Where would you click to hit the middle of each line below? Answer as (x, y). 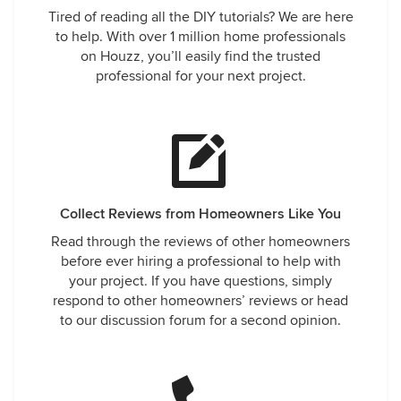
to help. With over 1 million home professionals (200, 37)
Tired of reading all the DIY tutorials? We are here (200, 17)
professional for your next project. (200, 76)
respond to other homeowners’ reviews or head (200, 301)
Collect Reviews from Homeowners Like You (200, 214)
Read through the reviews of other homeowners (200, 242)
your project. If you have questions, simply (200, 281)
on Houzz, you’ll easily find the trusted (200, 56)
